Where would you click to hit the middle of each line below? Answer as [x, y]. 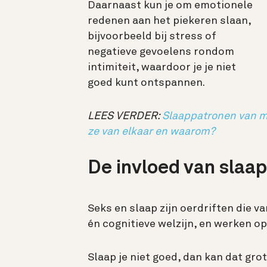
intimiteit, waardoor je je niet [162, 68]
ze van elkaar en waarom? [151, 132]
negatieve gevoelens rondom [161, 52]
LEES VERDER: [125, 117]
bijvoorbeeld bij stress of [152, 37]
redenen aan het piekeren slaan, [169, 21]
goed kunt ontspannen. [146, 83]
